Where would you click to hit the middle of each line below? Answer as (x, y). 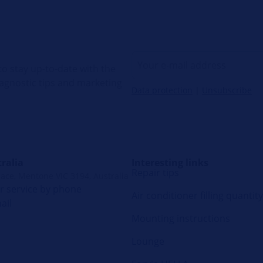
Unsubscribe (227, 90)
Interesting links (170, 162)
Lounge (148, 242)
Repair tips (155, 173)
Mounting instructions (181, 219)
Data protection (162, 90)
